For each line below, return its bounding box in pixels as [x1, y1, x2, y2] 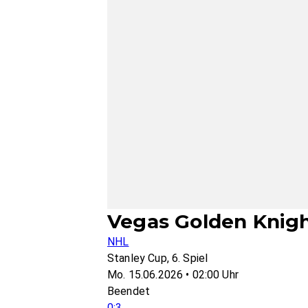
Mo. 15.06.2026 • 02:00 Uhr [107, 268, 239, 281]
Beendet [107, 285, 151, 298]
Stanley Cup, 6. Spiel [107, 252, 208, 265]
